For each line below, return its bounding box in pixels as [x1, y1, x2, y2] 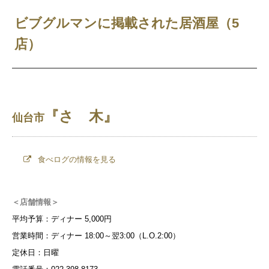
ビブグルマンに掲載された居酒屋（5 [14, 15, 240, 31]
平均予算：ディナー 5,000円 [12, 214, 112, 223]
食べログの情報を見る [35, 155, 116, 164]
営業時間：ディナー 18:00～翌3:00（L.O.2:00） [12, 231, 180, 240]
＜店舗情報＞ [12, 198, 59, 207]
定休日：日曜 [12, 248, 59, 257]
